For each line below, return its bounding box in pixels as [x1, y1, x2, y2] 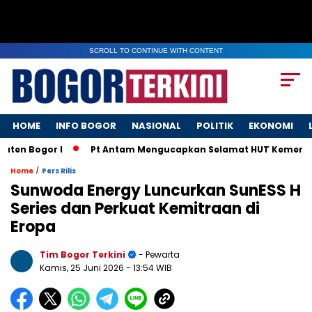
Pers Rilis [42, 166, 76, 177]
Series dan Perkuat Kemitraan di [10, 198, 260, 220]
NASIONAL [132, 119, 181, 133]
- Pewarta [136, 249, 180, 261]
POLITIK [196, 119, 233, 133]
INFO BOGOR [56, 119, 116, 133]
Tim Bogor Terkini [40, 249, 125, 261]
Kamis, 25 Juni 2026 [40, 262, 126, 274]
